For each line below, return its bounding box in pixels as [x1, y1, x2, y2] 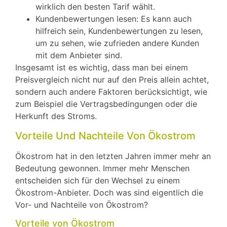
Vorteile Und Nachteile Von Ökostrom [15, 129, 196, 142]
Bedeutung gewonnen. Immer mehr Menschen [15, 163, 190, 173]
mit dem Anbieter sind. [35, 50, 122, 61]
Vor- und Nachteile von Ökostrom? [15, 199, 148, 210]
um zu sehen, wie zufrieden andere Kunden [35, 38, 199, 49]
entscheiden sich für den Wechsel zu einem [15, 175, 180, 185]
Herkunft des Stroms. [15, 111, 97, 122]
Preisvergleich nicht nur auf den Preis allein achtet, [15, 74, 209, 85]
